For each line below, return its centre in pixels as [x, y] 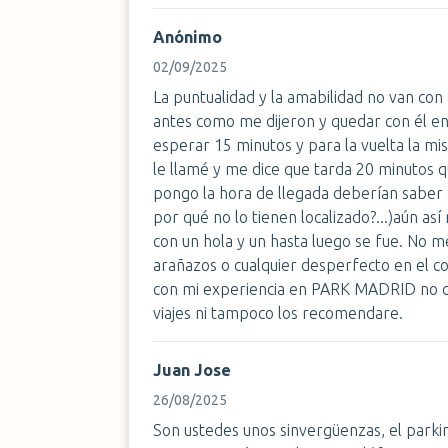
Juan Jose [192, 370]
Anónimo [187, 37]
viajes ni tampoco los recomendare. [278, 313]
